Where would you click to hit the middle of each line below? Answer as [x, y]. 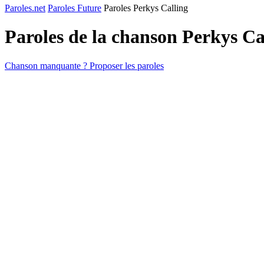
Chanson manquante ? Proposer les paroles [84, 65]
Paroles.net [25, 8]
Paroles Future [75, 8]
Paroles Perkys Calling [146, 8]
